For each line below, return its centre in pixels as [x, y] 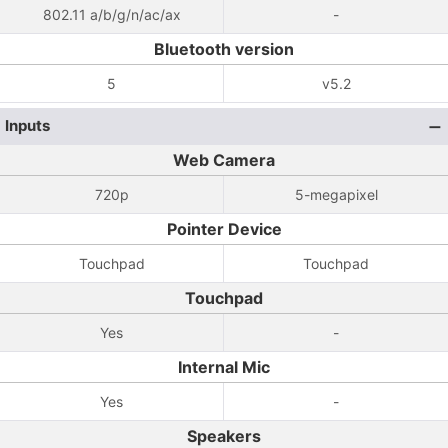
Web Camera [224, 160]
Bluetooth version [224, 49]
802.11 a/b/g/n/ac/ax [111, 14]
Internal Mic [224, 367]
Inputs [27, 125]
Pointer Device [224, 229]
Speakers [224, 436]
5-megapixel [336, 194]
